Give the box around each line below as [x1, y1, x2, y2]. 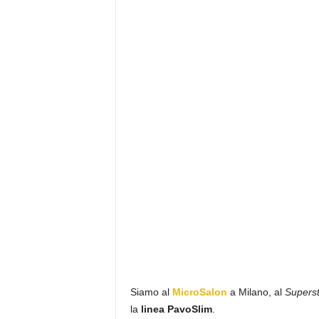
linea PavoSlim [137, 303, 212, 315]
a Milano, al [229, 286, 285, 298]
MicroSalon [172, 286, 230, 298]
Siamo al [130, 286, 172, 298]
